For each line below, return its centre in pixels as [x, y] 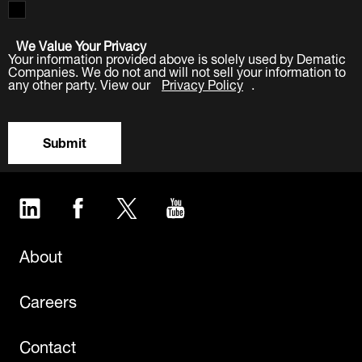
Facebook [120, 204]
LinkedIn [67, 204]
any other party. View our [81, 82]
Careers [48, 299]
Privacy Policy [202, 82]
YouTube [213, 204]
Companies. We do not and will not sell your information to [177, 69]
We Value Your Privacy [81, 44]
